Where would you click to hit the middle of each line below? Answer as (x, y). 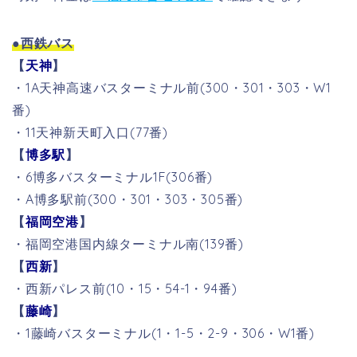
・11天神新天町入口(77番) (90, 132)
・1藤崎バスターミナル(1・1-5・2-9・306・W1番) (163, 333)
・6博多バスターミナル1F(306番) (113, 177)
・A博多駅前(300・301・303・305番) (128, 199)
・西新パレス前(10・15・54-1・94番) (125, 288)
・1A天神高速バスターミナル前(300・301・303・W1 (172, 87)
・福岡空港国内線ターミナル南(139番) (128, 243)
